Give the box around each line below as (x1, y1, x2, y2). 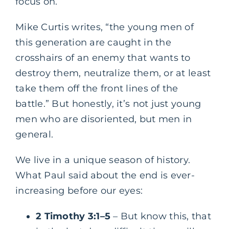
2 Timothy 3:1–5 (36, 210, 113, 222)
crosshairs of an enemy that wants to (15, 52, 191, 63)
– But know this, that (113, 210, 211, 222)
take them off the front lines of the (15, 82, 178, 94)
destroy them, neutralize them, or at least (15, 67, 211, 79)
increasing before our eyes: (15, 185, 143, 196)
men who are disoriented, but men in (15, 113, 192, 125)
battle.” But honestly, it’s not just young (15, 98, 201, 109)
